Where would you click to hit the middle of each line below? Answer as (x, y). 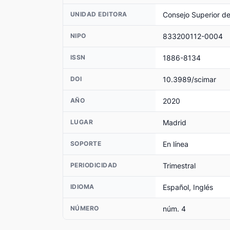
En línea (176, 144)
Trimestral (179, 165)
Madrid (175, 122)
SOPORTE (86, 144)
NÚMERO (85, 208)
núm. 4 (174, 208)
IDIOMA (82, 187)
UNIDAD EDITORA (99, 14)
